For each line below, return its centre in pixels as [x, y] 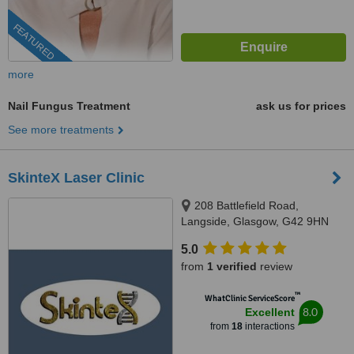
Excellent [269, 312]
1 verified [232, 266]
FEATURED [34, 42]
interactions [268, 326]
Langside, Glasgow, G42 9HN [255, 221]
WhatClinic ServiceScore [249, 298]
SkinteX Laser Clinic [76, 178]
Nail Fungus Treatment [69, 106]
